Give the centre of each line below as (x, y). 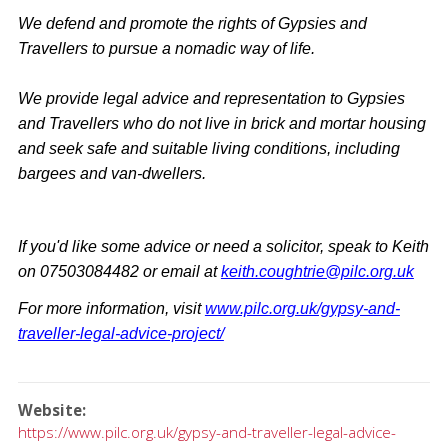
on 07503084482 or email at (119, 271)
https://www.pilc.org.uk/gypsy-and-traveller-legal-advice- (206, 431)
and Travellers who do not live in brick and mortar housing (221, 123)
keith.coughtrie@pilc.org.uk (317, 271)
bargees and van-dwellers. (111, 173)
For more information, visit (111, 308)
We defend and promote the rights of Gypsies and (192, 23)
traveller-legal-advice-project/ (120, 333)
